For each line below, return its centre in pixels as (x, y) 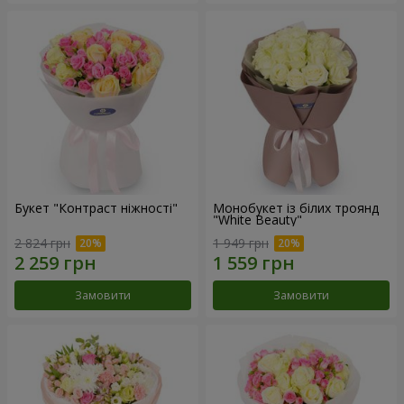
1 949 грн (241, 243)
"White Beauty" (257, 220)
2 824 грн (42, 243)
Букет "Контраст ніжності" (96, 208)
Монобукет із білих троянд (296, 208)
